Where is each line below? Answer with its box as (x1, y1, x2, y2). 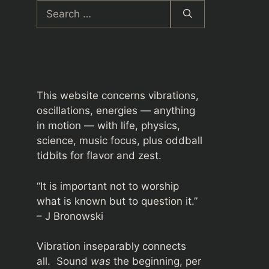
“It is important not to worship (37, 180, 179, 192)
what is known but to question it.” (37, 195, 198, 207)
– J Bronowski (37, 210, 103, 222)
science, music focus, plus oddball (37, 134, 202, 147)
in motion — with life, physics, (37, 119, 180, 131)
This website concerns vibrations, (37, 89, 199, 101)
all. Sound (37, 255, 91, 267)
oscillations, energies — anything (37, 104, 195, 116)
